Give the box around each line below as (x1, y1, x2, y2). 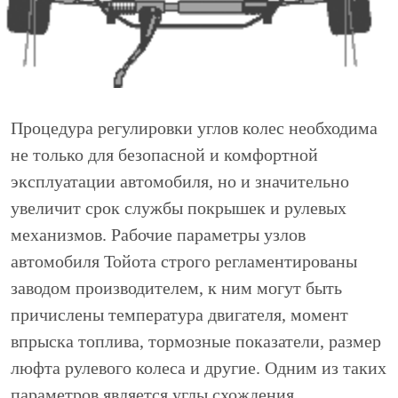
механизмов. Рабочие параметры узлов (11, 224, 306, 244)
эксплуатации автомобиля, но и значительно (11, 171, 349, 191)
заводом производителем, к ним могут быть (11, 277, 342, 298)
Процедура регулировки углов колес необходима (11, 117, 378, 138)
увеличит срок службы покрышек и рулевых (11, 197, 346, 218)
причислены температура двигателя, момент (11, 304, 348, 324)
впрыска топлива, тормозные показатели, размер (11, 330, 381, 351)
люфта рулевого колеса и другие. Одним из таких (11, 357, 386, 378)
